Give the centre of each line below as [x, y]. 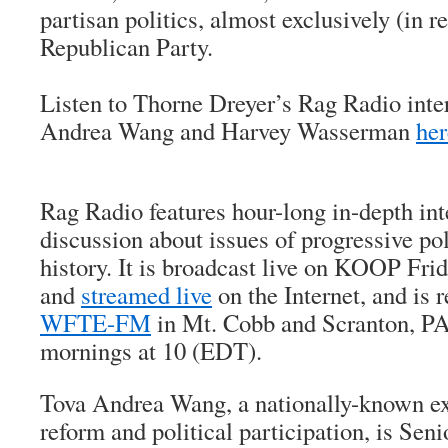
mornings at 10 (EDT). [151, 350]
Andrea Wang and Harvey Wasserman [228, 130]
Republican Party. [126, 46]
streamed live [146, 294]
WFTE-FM [95, 322]
